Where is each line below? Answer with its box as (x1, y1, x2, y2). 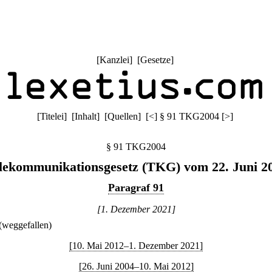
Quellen (107, 111, 138, 121)
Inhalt (74, 111, 97, 121)
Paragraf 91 (108, 182, 164, 194)
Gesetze (140, 55, 171, 65)
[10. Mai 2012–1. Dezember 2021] (69, 240, 203, 251)
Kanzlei (99, 55, 129, 65)
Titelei (39, 111, 64, 121)
